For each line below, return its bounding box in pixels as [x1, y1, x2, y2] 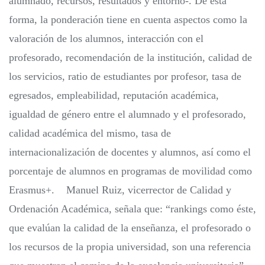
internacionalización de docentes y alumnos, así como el [9, 146, 251, 159]
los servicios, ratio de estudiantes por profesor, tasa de [9, 70, 241, 83]
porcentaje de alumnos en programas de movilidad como [9, 165, 252, 177]
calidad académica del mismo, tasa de [9, 127, 171, 140]
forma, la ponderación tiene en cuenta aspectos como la [9, 14, 247, 26]
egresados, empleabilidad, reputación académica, [9, 89, 219, 102]
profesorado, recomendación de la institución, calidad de [9, 51, 252, 64]
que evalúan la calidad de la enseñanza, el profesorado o [9, 222, 251, 234]
